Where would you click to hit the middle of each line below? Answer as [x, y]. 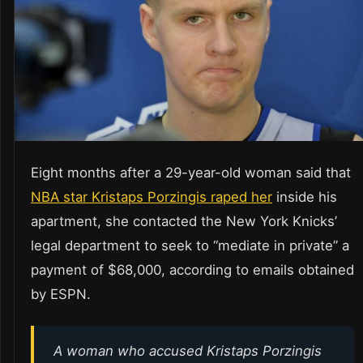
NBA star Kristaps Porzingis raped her [152, 196]
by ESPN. [61, 294]
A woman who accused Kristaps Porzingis [188, 350]
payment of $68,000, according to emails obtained [192, 269]
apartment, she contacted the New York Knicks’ [184, 221]
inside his [305, 196]
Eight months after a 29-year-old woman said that [191, 172]
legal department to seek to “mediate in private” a [190, 245]
